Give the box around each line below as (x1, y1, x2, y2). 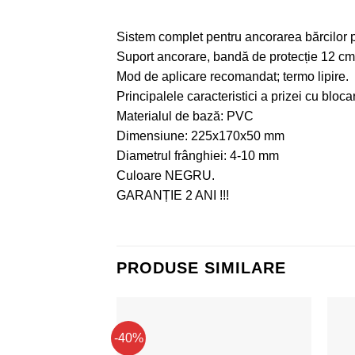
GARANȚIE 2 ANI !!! (116, 188, 229, 202)
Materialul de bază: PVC (116, 109, 254, 123)
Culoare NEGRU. (116, 168, 215, 182)
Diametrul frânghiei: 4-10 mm (116, 148, 279, 162)
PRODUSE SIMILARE (116, 258, 286, 277)
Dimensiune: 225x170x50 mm (116, 128, 284, 143)
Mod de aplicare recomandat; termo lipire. (116, 69, 349, 83)
